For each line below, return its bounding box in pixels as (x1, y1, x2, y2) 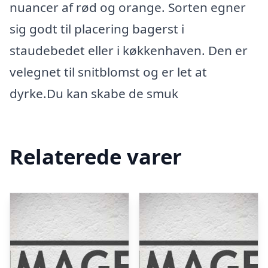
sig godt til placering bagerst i (10, 20, 184, 37)
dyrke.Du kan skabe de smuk (10, 85, 178, 102)
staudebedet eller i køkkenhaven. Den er (10, 42, 248, 59)
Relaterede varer (10, 142, 182, 170)
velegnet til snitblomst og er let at (10, 63, 207, 80)
